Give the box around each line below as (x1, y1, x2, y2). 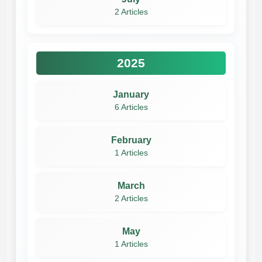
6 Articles (114, 102, 148, 112)
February (111, 135, 151, 145)
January (113, 89, 149, 99)
